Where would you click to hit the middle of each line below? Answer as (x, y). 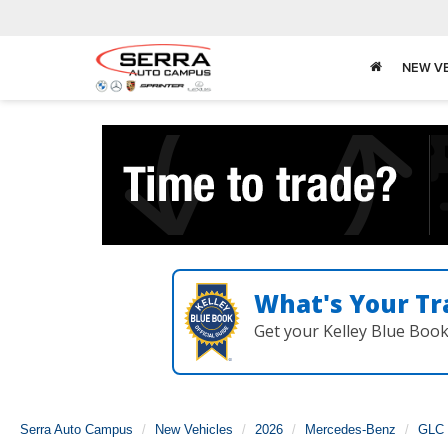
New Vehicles (194, 429)
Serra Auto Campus (76, 429)
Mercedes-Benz (350, 429)
